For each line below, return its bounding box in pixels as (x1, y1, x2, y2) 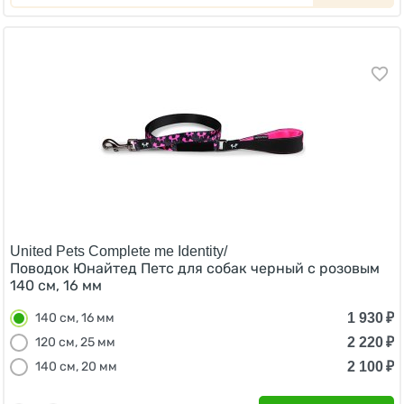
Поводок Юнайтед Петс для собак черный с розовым (10, 260, 380, 277)
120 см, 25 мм (35, 335, 115, 350)
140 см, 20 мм (35, 359, 117, 374)
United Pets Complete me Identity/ (10, 243, 227, 259)
